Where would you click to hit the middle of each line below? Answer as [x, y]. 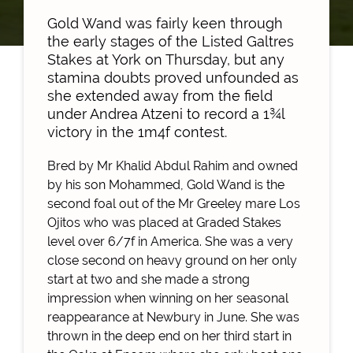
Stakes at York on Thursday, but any [166, 59]
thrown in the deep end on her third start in [169, 336]
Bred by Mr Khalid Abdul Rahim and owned [173, 165]
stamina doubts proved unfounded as [173, 77]
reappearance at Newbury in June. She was [173, 317]
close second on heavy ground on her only [172, 260]
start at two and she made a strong [149, 279]
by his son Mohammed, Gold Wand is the [166, 184]
